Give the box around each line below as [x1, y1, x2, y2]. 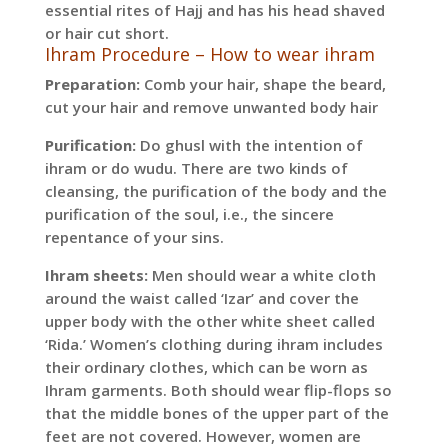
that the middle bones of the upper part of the [44, 403, 389, 424]
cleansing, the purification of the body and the [44, 181, 387, 202]
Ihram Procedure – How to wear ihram [44, 42, 375, 67]
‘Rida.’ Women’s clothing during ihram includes [44, 334, 383, 355]
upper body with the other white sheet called [44, 311, 375, 332]
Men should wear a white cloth [147, 265, 376, 286]
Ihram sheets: [44, 265, 148, 286]
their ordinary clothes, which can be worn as [44, 357, 368, 378]
